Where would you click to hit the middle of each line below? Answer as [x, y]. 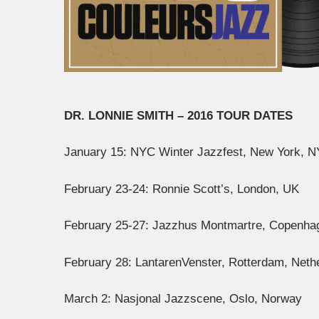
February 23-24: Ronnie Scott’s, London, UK [182, 189]
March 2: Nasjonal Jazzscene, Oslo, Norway [183, 299]
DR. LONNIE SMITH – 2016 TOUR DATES [178, 115]
